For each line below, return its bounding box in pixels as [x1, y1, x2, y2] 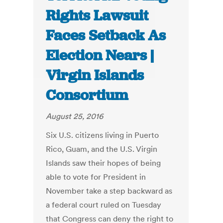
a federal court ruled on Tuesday [46, 200, 162, 210]
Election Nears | [46, 46, 154, 65]
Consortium [46, 86, 128, 105]
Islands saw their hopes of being [46, 158, 161, 168]
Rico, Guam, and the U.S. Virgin [46, 144, 158, 154]
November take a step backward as [46, 186, 173, 196]
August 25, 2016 [46, 111, 104, 121]
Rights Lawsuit [46, 6, 149, 25]
